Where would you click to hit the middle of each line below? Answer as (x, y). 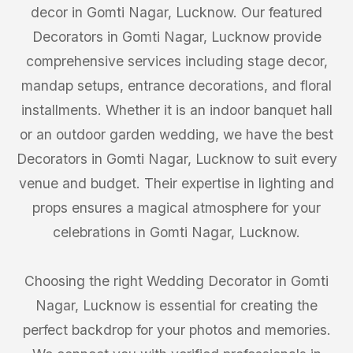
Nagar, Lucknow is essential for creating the (176, 305)
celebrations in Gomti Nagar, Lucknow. (176, 232)
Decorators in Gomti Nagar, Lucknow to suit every (176, 159)
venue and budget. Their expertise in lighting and (176, 183)
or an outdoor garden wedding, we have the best (176, 134)
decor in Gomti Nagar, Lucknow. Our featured (176, 12)
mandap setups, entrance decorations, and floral (176, 85)
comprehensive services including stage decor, (176, 61)
